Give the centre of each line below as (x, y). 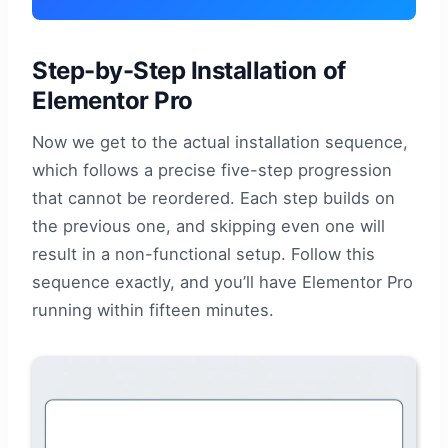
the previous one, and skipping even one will (208, 225)
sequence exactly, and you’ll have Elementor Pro (222, 281)
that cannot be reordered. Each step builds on (213, 197)
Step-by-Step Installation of (189, 70)
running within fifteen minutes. (153, 309)
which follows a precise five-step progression (212, 169)
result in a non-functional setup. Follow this (203, 253)
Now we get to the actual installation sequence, (220, 141)
